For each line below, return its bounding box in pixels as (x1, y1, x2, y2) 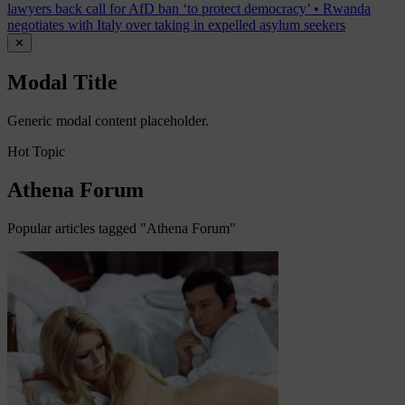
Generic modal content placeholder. (7, 112, 209, 128)
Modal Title (7, 71, 118, 95)
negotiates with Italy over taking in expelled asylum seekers (7, 17, 345, 33)
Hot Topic (7, 143, 65, 159)
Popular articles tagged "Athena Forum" (7, 220, 236, 236)
